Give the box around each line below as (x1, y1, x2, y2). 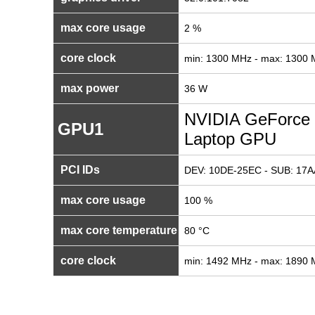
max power (58, 82, 119, 94)
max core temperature (58, 224, 177, 236)
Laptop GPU (184, 129, 276, 148)
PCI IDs (58, 164, 100, 176)
